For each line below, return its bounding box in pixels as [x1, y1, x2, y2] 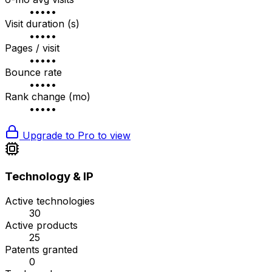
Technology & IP [5, 169, 93, 184]
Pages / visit [5, 41, 59, 54]
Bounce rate [5, 66, 62, 78]
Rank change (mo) [5, 90, 90, 103]
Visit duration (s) [5, 17, 80, 30]
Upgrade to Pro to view [19, 129, 131, 141]
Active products [5, 219, 78, 232]
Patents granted [5, 243, 78, 256]
